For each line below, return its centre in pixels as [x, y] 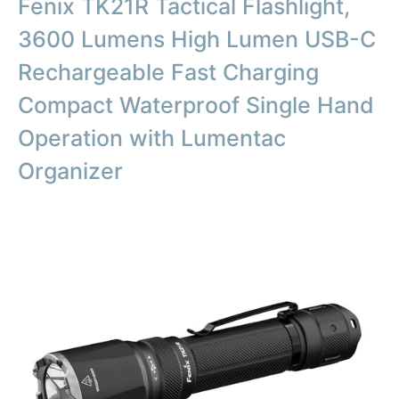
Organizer [70, 171]
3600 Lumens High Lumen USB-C [197, 40]
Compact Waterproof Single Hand [196, 106]
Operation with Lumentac [152, 138]
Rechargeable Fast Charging [168, 73]
